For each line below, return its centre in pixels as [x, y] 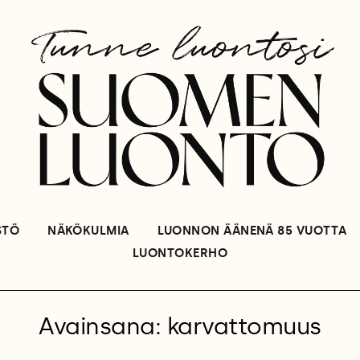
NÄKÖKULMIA [88, 231]
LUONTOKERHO [180, 254]
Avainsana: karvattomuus [180, 327]
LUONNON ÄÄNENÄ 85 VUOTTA [252, 231]
